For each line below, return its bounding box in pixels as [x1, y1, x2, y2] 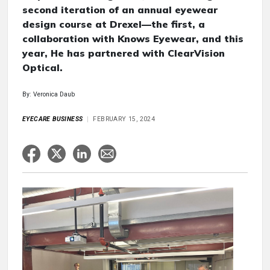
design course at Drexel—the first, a [22, 18, 205, 30]
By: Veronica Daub [22, 90, 75, 98]
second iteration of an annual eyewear [22, 4, 218, 16]
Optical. [22, 61, 63, 74]
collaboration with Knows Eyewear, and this [22, 33, 243, 45]
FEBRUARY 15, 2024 [93, 115, 155, 123]
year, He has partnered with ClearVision [22, 47, 225, 59]
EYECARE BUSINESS [22, 115, 83, 123]
